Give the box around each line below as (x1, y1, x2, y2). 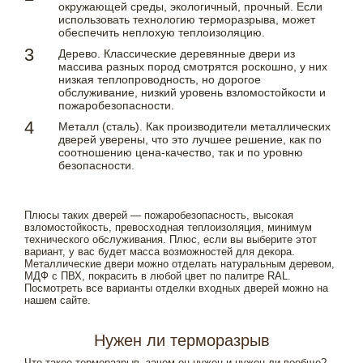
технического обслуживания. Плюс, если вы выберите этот (24, 233, 317, 246)
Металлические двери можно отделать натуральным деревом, (24, 258, 335, 271)
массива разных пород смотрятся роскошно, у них (58, 60, 327, 74)
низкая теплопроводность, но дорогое (58, 73, 261, 87)
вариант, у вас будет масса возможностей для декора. (24, 246, 295, 258)
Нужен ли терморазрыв (93, 331, 270, 350)
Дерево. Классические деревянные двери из (58, 47, 295, 61)
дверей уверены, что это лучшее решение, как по (58, 133, 322, 147)
